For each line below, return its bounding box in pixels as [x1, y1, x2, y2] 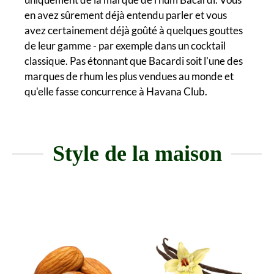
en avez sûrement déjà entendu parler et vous [24, 9, 227, 22]
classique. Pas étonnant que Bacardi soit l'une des [24, 54, 243, 68]
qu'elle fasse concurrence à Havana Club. [24, 85, 207, 98]
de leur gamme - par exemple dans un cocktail [24, 39, 226, 53]
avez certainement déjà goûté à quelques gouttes [24, 24, 243, 37]
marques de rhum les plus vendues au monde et [24, 70, 234, 83]
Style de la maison [52, 141, 222, 166]
